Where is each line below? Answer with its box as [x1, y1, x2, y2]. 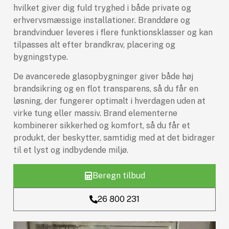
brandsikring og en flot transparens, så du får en [13, 84, 198, 94]
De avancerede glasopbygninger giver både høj [13, 72, 193, 82]
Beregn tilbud [92, 170, 145, 180]
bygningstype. [13, 52, 68, 62]
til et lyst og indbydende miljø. [13, 145, 128, 155]
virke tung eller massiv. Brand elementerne [13, 108, 177, 119]
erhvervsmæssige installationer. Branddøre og [13, 15, 190, 26]
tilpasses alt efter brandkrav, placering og [13, 40, 175, 50]
